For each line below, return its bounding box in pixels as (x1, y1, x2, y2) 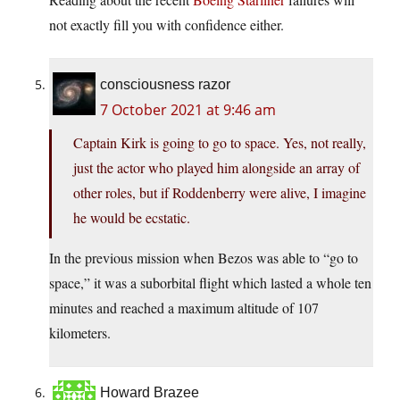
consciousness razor (100, 77, 230, 93)
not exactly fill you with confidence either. (49, 15, 284, 35)
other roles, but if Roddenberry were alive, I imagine (73, 183, 366, 203)
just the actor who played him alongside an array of (73, 158, 360, 178)
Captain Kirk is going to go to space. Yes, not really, (73, 133, 366, 153)
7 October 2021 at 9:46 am (100, 100, 276, 121)
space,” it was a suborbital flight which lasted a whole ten (49, 273, 371, 293)
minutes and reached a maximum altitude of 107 (49, 298, 319, 318)
